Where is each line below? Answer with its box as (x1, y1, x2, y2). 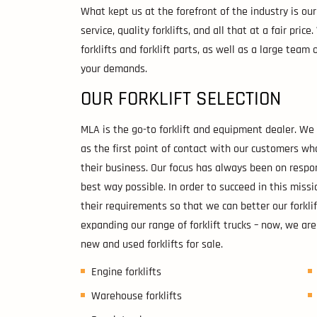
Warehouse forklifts (91, 289, 182, 304)
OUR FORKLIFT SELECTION (81, 86, 281, 113)
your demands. (81, 62, 147, 77)
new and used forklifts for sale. (81, 237, 223, 253)
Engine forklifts (91, 265, 161, 280)
